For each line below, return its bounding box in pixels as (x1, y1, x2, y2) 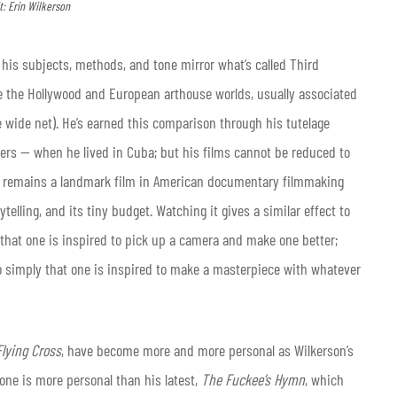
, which (305, 369, 344, 389)
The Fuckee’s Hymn (201, 369, 305, 389)
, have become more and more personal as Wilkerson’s (61, 339, 354, 360)
